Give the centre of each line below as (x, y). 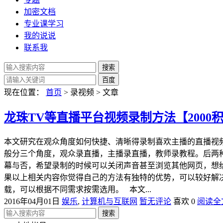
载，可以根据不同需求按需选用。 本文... (78, 189)
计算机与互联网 (110, 201)
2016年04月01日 (32, 201)
